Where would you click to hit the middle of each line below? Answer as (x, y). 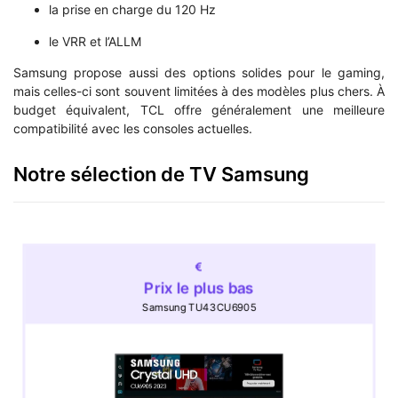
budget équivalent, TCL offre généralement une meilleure (199, 110)
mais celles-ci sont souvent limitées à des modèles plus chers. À (199, 92)
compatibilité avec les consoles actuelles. (133, 129)
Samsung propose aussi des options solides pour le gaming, (199, 73)
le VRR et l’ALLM (95, 41)
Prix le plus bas (199, 288)
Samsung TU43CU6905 (199, 308)
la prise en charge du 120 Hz (132, 10)
